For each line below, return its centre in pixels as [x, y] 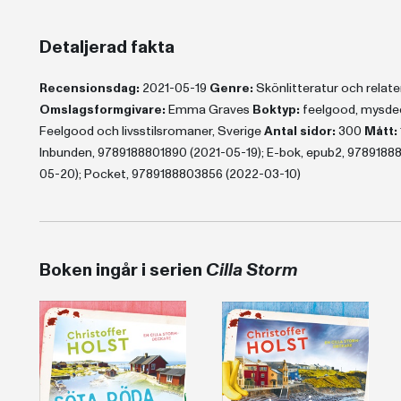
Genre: [231, 88]
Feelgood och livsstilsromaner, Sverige [151, 131]
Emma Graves [209, 110]
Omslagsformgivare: [102, 110]
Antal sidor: [299, 131]
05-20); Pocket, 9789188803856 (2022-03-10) [170, 174]
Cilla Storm [252, 270]
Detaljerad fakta [107, 47]
